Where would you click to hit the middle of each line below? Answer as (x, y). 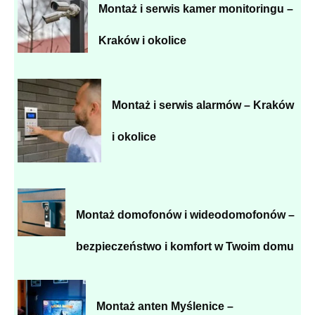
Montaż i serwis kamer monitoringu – (196, 8)
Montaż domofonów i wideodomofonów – (186, 214)
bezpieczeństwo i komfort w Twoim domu (185, 246)
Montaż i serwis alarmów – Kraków (202, 105)
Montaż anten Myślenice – (165, 306)
